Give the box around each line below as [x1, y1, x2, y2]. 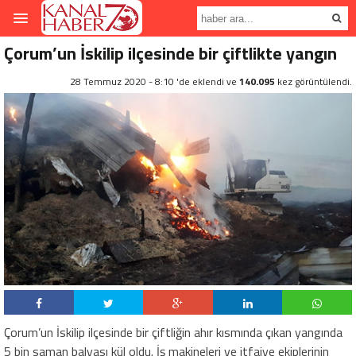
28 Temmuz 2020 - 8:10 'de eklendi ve [70, 74, 239, 89]
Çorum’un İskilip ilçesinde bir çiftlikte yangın [4, 40, 337, 67]
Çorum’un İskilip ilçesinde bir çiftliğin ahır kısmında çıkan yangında [4, 323, 342, 342]
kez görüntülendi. [275, 74, 352, 89]
